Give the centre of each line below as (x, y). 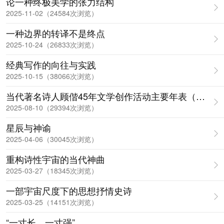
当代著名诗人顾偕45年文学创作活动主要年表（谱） (110, 96)
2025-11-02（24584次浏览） (52, 13)
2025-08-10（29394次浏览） (52, 107)
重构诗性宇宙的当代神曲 (55, 159)
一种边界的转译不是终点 (55, 33)
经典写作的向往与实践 (51, 64)
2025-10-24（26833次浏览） (52, 44)
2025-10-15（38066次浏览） (52, 76)
